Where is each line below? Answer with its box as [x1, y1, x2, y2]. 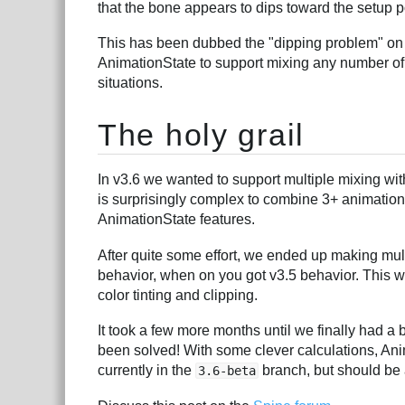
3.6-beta [198, 363, 256, 379]
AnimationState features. [98, 211, 255, 227]
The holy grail [98, 117, 305, 152]
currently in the [98, 363, 195, 379]
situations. [98, 75, 163, 91]
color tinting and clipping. [98, 287, 258, 303]
